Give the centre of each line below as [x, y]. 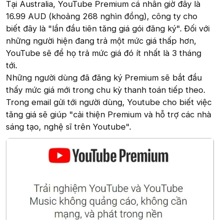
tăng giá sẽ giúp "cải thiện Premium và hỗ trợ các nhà [109, 114]
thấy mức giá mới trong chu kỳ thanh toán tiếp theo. [106, 90]
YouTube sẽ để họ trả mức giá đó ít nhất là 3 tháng [104, 53]
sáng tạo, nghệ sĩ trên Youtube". [69, 126]
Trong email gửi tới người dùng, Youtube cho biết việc [109, 102]
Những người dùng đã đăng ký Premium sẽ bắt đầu [104, 77]
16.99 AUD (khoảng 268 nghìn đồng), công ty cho [102, 16]
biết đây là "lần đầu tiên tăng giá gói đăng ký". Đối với [108, 28]
